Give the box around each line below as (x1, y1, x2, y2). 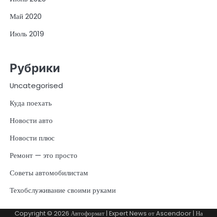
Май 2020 (10, 11, 42, 21)
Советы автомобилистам (10, 168, 88, 178)
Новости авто (10, 115, 53, 126)
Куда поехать (10, 98, 52, 108)
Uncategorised (10, 80, 63, 91)
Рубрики (10, 61, 60, 76)
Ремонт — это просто (10, 150, 77, 161)
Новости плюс (10, 133, 55, 143)
